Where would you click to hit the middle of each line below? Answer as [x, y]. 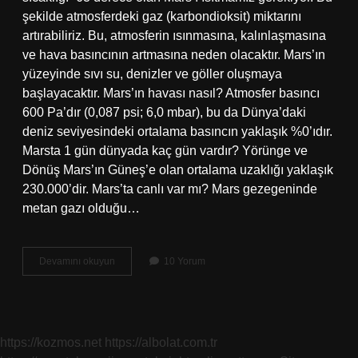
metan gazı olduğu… [81, 208]
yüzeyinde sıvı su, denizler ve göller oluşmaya [152, 74]
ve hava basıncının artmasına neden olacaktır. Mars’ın [174, 55]
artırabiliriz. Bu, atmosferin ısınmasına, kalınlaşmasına [174, 36]
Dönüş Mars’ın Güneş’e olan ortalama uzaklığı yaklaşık [178, 170]
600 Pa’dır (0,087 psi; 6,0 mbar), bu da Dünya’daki [164, 112]
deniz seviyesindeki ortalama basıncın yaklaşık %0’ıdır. [177, 131]
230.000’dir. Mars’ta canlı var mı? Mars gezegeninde [170, 189]
